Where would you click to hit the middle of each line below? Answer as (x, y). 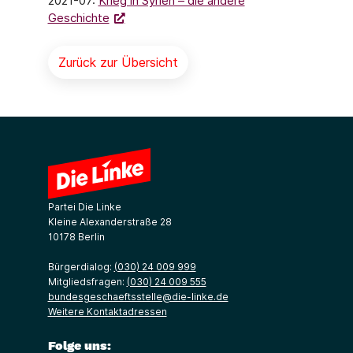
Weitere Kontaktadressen (107, 312)
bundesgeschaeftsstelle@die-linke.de (138, 297)
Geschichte (78, 18)
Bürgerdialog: (81, 267)
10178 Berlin (76, 237)
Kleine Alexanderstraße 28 (110, 222)
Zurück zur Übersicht (118, 62)
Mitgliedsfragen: (87, 282)
